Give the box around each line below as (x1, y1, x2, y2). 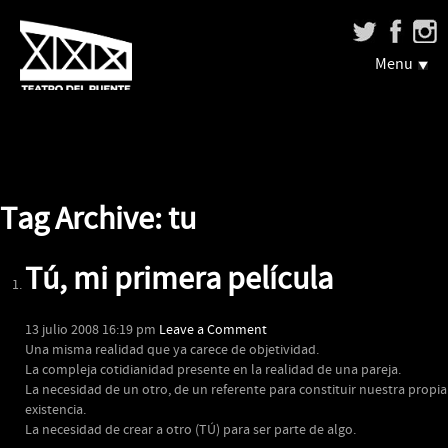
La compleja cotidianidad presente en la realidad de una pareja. (25, 361, 401, 379)
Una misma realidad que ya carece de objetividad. (25, 341, 319, 359)
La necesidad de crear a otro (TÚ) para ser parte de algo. (25, 421, 356, 439)
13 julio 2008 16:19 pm (25, 321, 156, 339)
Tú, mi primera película (25, 259, 333, 301)
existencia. (25, 401, 86, 419)
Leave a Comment (159, 321, 267, 339)
